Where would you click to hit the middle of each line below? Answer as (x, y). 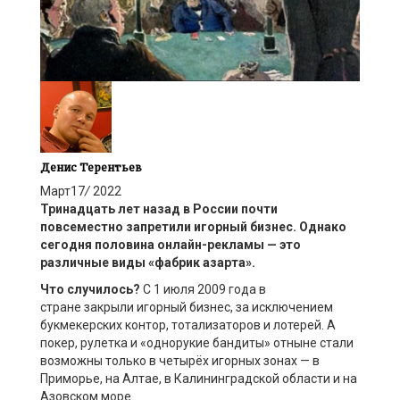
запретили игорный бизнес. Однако (236, 227)
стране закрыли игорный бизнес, (137, 308)
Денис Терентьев (91, 168)
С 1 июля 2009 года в (204, 290)
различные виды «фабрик (121, 263)
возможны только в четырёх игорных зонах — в (180, 361)
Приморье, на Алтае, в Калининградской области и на (199, 379)
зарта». (233, 263)
